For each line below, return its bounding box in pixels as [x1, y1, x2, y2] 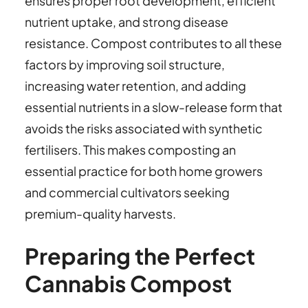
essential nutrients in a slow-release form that [25, 98, 283, 115]
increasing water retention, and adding [25, 77, 246, 93]
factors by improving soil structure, [25, 56, 225, 72]
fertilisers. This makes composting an [25, 141, 236, 157]
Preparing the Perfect [25, 242, 255, 270]
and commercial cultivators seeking [25, 184, 230, 200]
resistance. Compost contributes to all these [25, 34, 282, 51]
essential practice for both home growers [25, 162, 263, 179]
